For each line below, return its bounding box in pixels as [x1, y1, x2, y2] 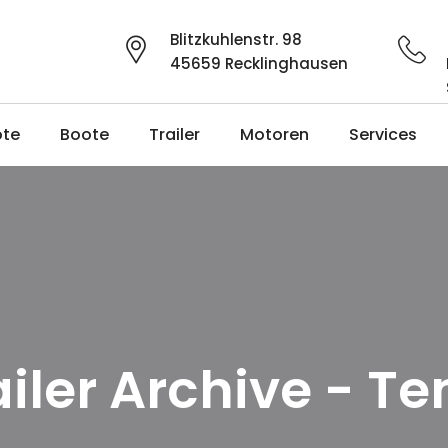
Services [349, 123, 417, 146]
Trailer [149, 123, 200, 146]
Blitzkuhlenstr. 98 [170, 29, 302, 50]
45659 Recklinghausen [170, 53, 348, 74]
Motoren [240, 123, 309, 146]
